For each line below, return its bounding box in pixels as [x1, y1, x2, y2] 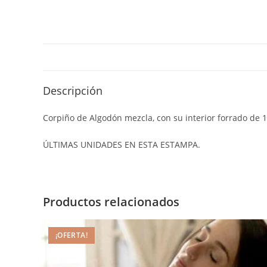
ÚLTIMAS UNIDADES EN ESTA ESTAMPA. [43, 139, 200, 150]
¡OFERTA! [55, 229, 88, 240]
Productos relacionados [43, 194, 179, 210]
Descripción [43, 83, 103, 98]
